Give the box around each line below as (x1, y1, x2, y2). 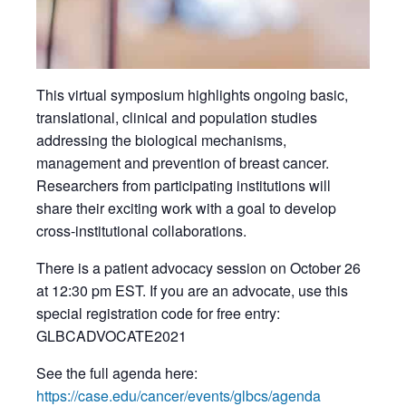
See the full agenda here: (36, 362, 198, 383)
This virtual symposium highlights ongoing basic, (36, 84, 348, 105)
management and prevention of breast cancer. (36, 152, 329, 173)
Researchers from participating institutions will (36, 175, 331, 196)
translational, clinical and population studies (36, 107, 317, 128)
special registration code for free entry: (36, 303, 280, 324)
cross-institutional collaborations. (36, 220, 246, 241)
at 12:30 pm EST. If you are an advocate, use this (36, 280, 348, 301)
